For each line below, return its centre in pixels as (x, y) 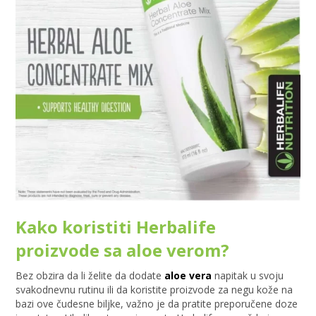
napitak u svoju (248, 275)
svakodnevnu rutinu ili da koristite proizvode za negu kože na (154, 289)
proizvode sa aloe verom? (123, 250)
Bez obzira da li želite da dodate (90, 275)
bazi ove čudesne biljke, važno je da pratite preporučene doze (157, 303)
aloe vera (188, 275)
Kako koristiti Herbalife (116, 226)
